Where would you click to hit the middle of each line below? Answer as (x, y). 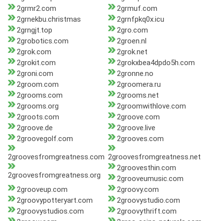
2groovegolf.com (45, 139)
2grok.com (34, 52)
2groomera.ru (139, 85)
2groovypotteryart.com (55, 201)
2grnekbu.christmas (49, 19)
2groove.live (136, 128)
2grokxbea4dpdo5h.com (156, 63)
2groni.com (35, 74)
